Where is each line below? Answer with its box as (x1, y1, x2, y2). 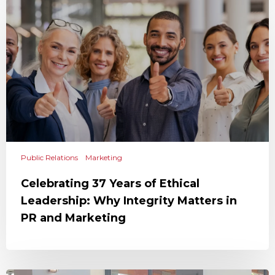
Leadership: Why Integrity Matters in (21, 194, 237, 207)
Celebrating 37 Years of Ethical (21, 177, 199, 190)
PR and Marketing (21, 211, 126, 225)
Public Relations (21, 153, 78, 162)
